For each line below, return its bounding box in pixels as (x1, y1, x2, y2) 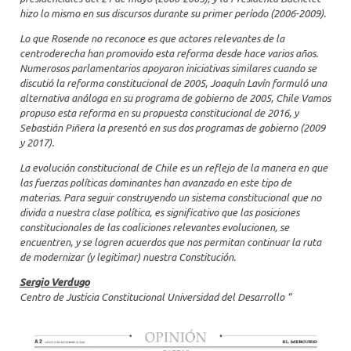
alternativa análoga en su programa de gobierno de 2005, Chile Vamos (20, 92, 331, 103)
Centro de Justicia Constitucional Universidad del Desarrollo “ (20, 291, 291, 302)
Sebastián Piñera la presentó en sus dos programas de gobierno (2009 (20, 121, 325, 133)
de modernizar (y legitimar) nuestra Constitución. (20, 251, 238, 262)
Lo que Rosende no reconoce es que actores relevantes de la (20, 32, 284, 44)
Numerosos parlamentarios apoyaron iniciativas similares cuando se (20, 62, 317, 74)
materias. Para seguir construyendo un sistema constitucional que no (20, 191, 321, 203)
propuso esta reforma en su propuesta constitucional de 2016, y (20, 107, 299, 118)
